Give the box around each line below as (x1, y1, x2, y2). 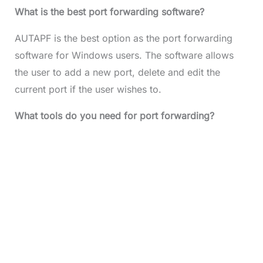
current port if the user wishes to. (14, 83, 164, 96)
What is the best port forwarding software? (14, 6, 204, 18)
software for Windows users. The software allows (14, 49, 234, 62)
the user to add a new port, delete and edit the (14, 66, 220, 79)
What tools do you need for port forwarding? (14, 110, 214, 122)
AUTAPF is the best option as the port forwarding (14, 32, 232, 45)
